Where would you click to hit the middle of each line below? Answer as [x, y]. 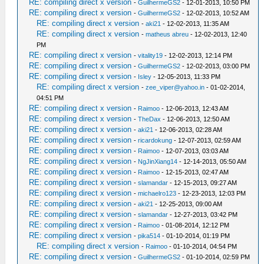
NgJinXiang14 [158, 161]
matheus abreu [167, 34]
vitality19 [151, 55]
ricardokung [155, 140]
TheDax [150, 119]
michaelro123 [157, 193]
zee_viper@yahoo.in [175, 87]
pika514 [149, 235]
